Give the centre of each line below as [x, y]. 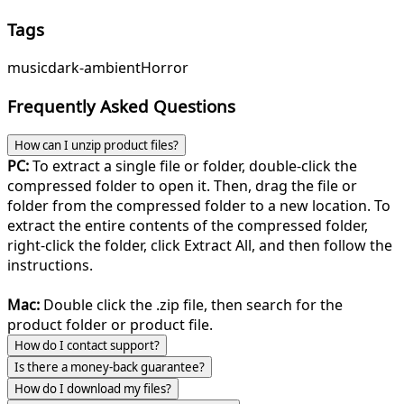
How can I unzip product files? [96, 145]
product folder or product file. [110, 324]
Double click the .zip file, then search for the [191, 304]
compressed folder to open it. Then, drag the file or [182, 185]
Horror [165, 68]
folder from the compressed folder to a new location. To [199, 205]
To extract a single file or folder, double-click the [193, 165]
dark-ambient [94, 68]
